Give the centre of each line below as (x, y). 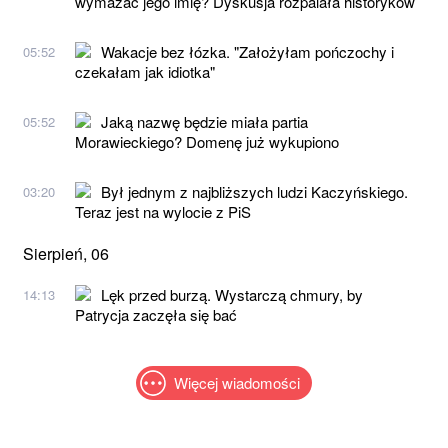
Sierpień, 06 (66, 253)
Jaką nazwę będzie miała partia (204, 121)
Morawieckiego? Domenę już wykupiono (207, 141)
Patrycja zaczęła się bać (156, 314)
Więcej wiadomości (237, 382)
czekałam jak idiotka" (145, 71)
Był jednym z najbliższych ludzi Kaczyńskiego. (254, 191)
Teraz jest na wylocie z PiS (163, 211)
